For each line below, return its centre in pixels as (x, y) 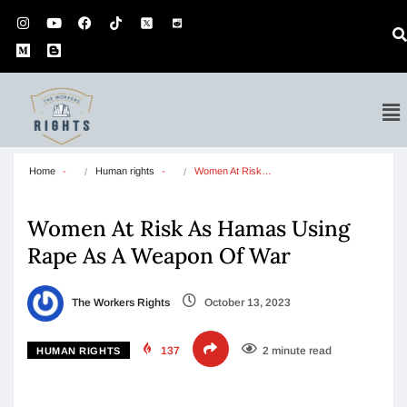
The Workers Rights (119, 303)
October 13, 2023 (246, 303)
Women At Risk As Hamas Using (189, 228)
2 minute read (297, 351)
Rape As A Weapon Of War (159, 256)
